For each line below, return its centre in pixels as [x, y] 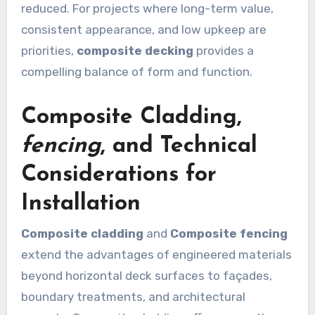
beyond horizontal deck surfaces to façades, [146, 275]
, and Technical [179, 146]
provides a [223, 50]
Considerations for [118, 175]
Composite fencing [229, 233]
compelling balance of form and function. [136, 71]
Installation [81, 204]
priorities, [49, 50]
